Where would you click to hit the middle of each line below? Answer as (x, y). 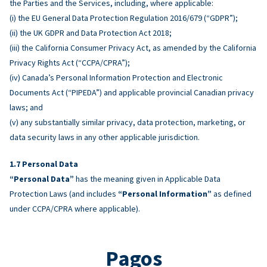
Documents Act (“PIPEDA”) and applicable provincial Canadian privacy (132, 92)
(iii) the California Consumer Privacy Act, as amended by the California (133, 47)
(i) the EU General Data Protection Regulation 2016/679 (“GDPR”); (124, 18)
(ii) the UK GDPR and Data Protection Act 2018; (91, 32)
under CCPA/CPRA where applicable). (75, 208)
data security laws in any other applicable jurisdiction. (105, 137)
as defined (232, 193)
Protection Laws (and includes (64, 193)
